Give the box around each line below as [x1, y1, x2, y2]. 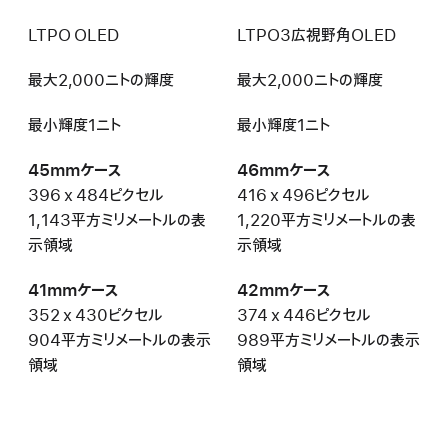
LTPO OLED [28, 25, 119, 46]
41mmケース [28, 280, 118, 301]
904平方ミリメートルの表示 [28, 330, 211, 351]
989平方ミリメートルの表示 [236, 330, 420, 351]
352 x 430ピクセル [28, 305, 163, 326]
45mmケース [28, 160, 121, 181]
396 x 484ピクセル [28, 185, 164, 206]
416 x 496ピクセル [236, 185, 370, 206]
